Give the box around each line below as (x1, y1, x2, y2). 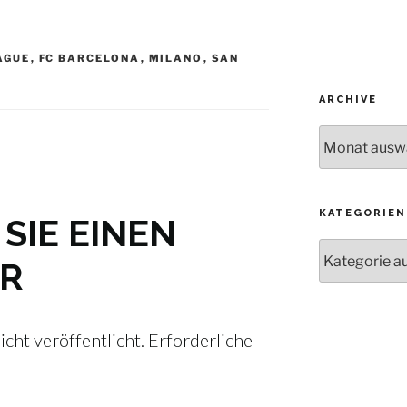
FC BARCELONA (38, 51, 141, 65)
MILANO (148, 51, 203, 65)
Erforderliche (148, 328, 253, 351)
